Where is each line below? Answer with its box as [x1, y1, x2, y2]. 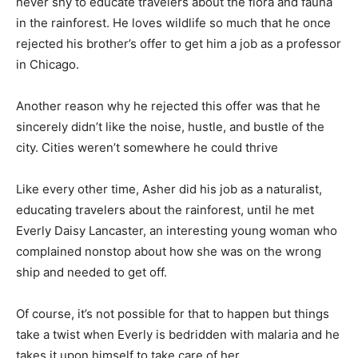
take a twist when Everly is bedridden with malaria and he [16, 326, 340, 342]
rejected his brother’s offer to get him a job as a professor [16, 35, 341, 51]
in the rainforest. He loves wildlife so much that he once [16, 14, 331, 30]
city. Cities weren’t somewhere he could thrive [16, 139, 278, 155]
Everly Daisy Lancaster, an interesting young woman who [16, 222, 337, 238]
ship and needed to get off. [16, 264, 167, 280]
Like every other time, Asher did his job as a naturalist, [16, 181, 322, 197]
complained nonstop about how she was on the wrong [16, 243, 321, 259]
